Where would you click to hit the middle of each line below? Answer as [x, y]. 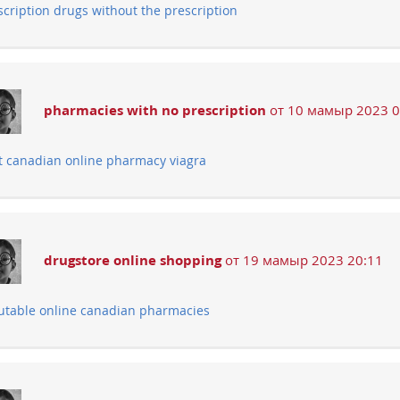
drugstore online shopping [133, 260]
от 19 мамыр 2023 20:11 [302, 260]
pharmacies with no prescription [155, 110]
